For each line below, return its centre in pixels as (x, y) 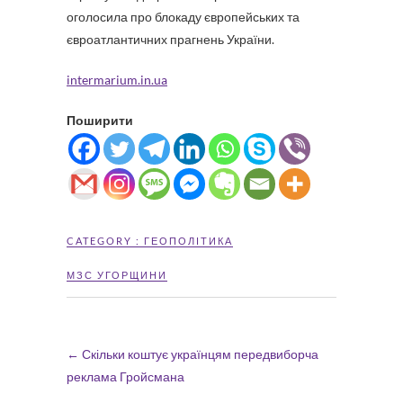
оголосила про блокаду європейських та (183, 17)
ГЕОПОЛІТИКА (188, 241)
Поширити (100, 120)
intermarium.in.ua (117, 80)
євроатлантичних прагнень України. (170, 39)
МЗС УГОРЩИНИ (117, 275)
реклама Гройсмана (125, 376)
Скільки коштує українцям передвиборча (199, 354)
